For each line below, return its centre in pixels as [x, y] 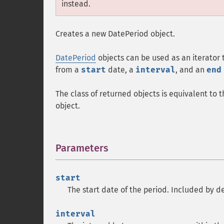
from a [68, 70]
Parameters [82, 148]
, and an [191, 70]
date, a [121, 70]
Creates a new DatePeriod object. [115, 34]
